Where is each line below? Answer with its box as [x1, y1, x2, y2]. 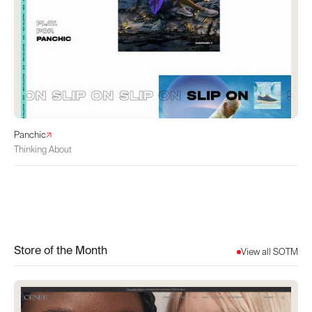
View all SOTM [241, 246, 298, 258]
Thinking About [14, 143, 72, 155]
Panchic [14, 129, 46, 141]
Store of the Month [14, 242, 107, 258]
